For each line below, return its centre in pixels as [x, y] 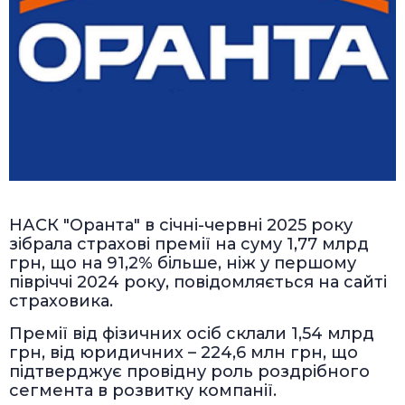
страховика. [61, 301]
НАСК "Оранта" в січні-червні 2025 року [181, 226]
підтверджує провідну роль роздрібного [189, 372]
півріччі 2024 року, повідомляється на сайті [198, 283]
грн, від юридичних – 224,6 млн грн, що [184, 353]
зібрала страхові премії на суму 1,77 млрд [189, 245]
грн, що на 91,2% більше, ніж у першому [183, 264]
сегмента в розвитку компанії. [143, 391]
